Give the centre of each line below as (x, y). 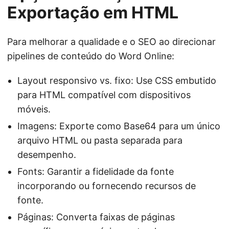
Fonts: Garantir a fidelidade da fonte (96, 171)
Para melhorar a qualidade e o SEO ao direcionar (111, 42)
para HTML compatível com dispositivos (104, 95)
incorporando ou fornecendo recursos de (107, 186)
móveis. (34, 109)
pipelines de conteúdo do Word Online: (91, 56)
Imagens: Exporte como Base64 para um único (119, 126)
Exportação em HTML (93, 13)
